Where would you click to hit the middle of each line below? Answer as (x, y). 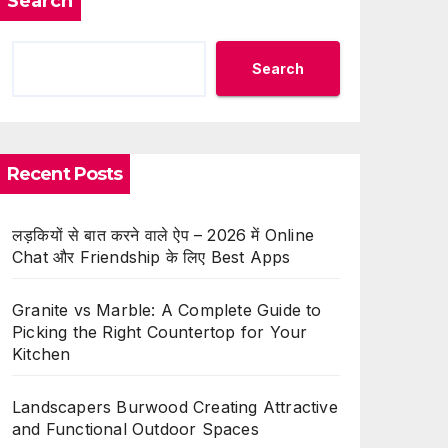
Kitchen (41, 353)
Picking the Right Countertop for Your (160, 331)
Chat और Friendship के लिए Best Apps (151, 256)
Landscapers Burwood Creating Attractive (175, 406)
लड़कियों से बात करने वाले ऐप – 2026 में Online (163, 234)
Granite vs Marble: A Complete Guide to (167, 309)
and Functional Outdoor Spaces (135, 428)
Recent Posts (65, 173)
